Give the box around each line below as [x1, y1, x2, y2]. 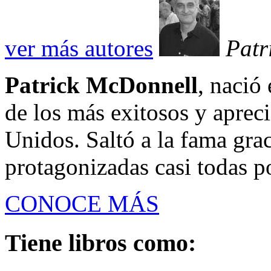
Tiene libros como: [5, 229, 196, 257]
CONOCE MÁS [5, 191, 159, 217]
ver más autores [5, 35, 153, 62]
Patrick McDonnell [5, 72, 198, 99]
